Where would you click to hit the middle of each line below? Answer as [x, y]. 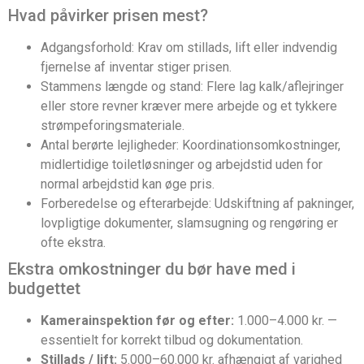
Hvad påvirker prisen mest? [108, 15]
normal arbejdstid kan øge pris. [128, 184]
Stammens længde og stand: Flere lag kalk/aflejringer [192, 86]
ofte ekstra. [73, 242]
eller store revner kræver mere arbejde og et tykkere [189, 106]
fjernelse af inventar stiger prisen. [136, 67]
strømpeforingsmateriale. [113, 125]
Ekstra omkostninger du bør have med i [152, 269]
